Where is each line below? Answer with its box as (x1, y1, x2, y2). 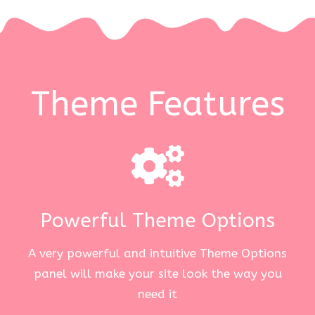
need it (138, 287, 177, 302)
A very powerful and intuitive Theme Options (28, 246, 287, 261)
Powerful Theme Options (40, 208, 275, 232)
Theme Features (30, 84, 285, 124)
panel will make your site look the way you (33, 266, 282, 281)
